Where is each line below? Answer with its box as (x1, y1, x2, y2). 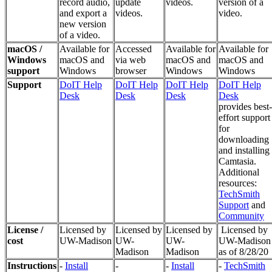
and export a (59, 7, 107, 18)
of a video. (59, 29, 100, 40)
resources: (219, 177, 257, 188)
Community (219, 210, 264, 221)
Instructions (7, 260, 56, 271)
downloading (219, 134, 269, 144)
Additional (219, 166, 259, 177)
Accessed (115, 43, 152, 54)
